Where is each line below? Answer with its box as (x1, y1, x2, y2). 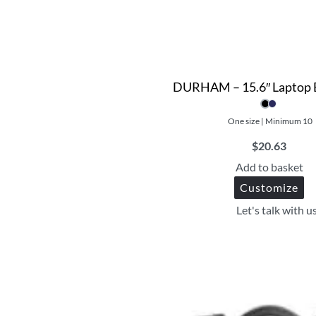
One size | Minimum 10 (227, 116, 312, 127)
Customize (240, 181, 299, 195)
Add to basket (235, 160, 303, 174)
